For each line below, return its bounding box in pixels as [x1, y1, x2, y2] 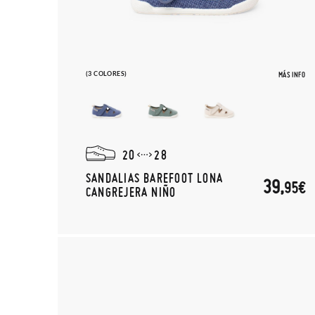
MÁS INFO [278, 70, 305, 79]
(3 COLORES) [86, 70, 127, 77]
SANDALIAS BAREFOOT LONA [86, 170, 224, 185]
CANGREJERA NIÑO [86, 184, 176, 199]
